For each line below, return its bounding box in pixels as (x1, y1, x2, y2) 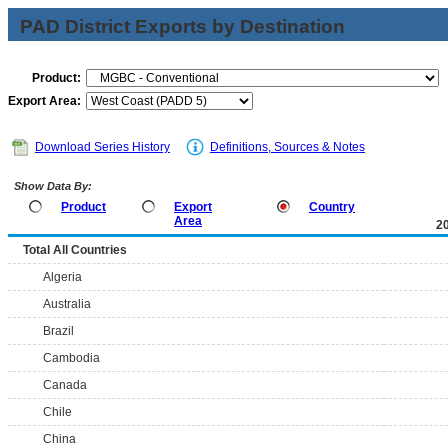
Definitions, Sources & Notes (210, 140, 365, 154)
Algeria (43, 270, 82, 284)
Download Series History (35, 140, 170, 154)
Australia (43, 297, 91, 311)
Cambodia (43, 351, 100, 365)
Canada (43, 378, 87, 392)
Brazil (43, 324, 74, 338)
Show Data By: (11, 180, 92, 192)
